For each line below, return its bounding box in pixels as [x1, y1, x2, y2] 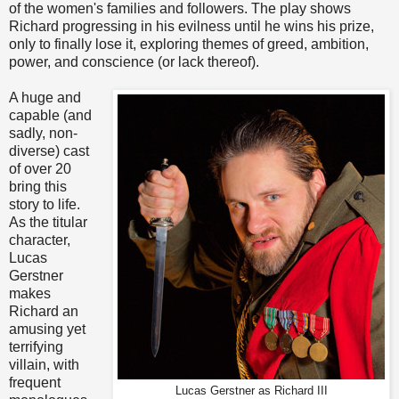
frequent [9, 375, 61, 391]
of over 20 [9, 161, 71, 177]
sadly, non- [9, 126, 77, 142]
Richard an [9, 304, 78, 320]
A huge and [9, 90, 81, 106]
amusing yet [9, 322, 85, 338]
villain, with [9, 357, 79, 373]
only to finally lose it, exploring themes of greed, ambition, [9, 37, 369, 53]
